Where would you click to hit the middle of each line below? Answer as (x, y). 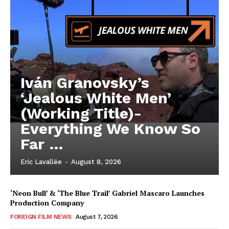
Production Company (47, 202)
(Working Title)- (81, 113)
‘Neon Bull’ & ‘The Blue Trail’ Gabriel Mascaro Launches (107, 193)
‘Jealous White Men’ (96, 98)
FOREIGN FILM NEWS (41, 216)
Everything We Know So (110, 128)
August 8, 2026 (96, 162)
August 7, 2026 (97, 216)
